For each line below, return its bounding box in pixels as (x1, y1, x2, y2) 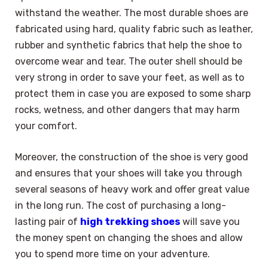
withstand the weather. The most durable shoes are (15, 7, 248, 19)
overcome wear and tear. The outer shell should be (15, 56, 242, 68)
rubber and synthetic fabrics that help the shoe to (15, 39, 242, 51)
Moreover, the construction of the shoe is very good (15, 151, 248, 163)
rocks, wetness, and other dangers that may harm (15, 104, 240, 116)
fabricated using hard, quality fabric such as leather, (15, 23, 253, 35)
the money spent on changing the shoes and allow (15, 232, 243, 243)
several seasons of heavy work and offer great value (15, 183, 249, 195)
